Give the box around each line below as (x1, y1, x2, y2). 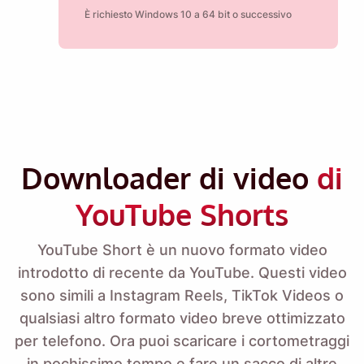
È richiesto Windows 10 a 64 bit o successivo (84, 8, 292, 21)
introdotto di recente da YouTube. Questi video (17, 264, 347, 282)
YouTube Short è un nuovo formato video (37, 241, 327, 259)
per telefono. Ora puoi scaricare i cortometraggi (15, 332, 349, 350)
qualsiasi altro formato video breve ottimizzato (19, 310, 345, 327)
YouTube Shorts (76, 196, 288, 233)
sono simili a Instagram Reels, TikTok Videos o (20, 287, 344, 305)
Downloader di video (21, 159, 317, 197)
